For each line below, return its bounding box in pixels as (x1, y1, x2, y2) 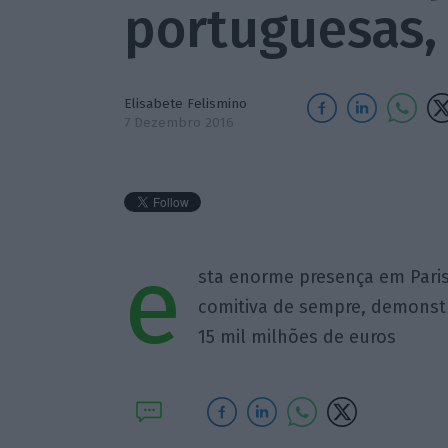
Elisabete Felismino (123, 95, 247, 112)
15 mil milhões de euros (197, 326, 396, 348)
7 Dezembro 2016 (123, 114, 234, 131)
